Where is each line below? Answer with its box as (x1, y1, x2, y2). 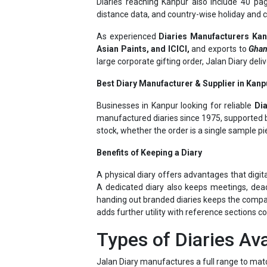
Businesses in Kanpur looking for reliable (97, 79, 254, 89)
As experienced (97, 10, 159, 20)
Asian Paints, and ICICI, (97, 23, 190, 33)
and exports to (189, 23, 249, 33)
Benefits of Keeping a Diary (97, 126, 202, 136)
